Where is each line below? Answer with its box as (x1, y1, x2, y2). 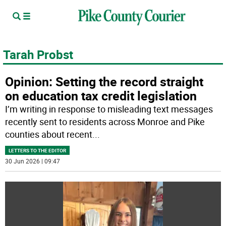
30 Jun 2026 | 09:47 (5, 157, 61, 165)
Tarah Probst (3, 46, 73, 63)
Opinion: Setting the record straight (5, 73, 204, 90)
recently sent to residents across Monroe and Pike (5, 116, 205, 128)
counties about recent (5, 128, 93, 140)
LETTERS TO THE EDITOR (9, 147, 67, 154)
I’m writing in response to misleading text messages (5, 103, 213, 115)
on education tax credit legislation (5, 87, 197, 104)
